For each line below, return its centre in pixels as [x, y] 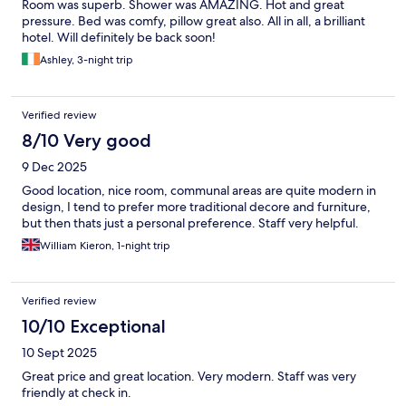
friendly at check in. [77, 393]
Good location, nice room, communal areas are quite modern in [199, 191]
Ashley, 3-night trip [87, 60]
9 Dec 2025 [54, 167]
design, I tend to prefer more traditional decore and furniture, [196, 207]
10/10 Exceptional [94, 327]
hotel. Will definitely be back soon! [119, 38]
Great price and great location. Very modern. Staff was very [189, 377]
